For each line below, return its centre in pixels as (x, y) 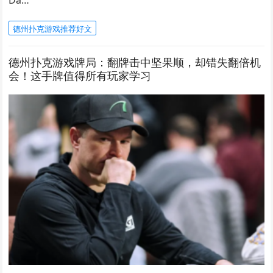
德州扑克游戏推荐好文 (53, 29)
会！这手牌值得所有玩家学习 (80, 76)
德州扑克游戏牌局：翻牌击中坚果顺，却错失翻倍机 (135, 62)
